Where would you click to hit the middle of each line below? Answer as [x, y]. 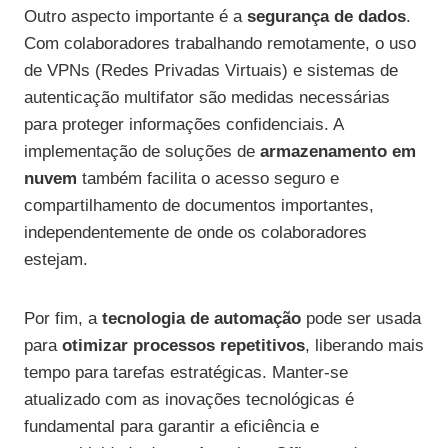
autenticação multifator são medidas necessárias [207, 98]
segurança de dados [326, 17]
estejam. [56, 260]
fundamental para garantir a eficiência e [171, 427]
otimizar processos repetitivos [183, 346]
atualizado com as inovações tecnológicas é [189, 400]
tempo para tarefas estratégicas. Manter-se [186, 373]
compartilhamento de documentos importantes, [199, 206]
